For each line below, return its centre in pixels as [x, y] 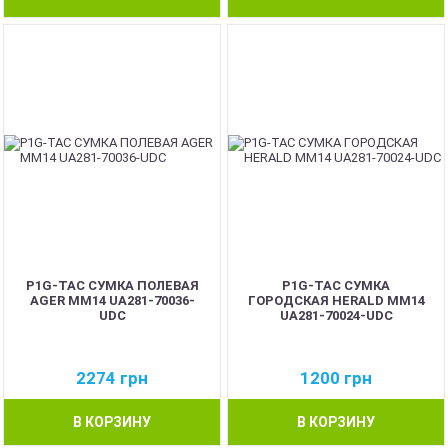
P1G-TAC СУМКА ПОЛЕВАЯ [112, 285]
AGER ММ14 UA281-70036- [112, 300]
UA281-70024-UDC [336, 315]
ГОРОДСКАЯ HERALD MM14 [336, 300]
